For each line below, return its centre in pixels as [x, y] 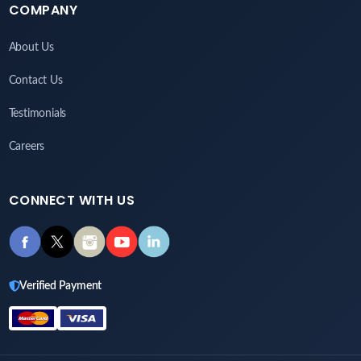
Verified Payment [61, 286]
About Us [31, 48]
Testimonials [37, 114]
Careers [27, 147]
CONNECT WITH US [71, 201]
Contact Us [35, 81]
